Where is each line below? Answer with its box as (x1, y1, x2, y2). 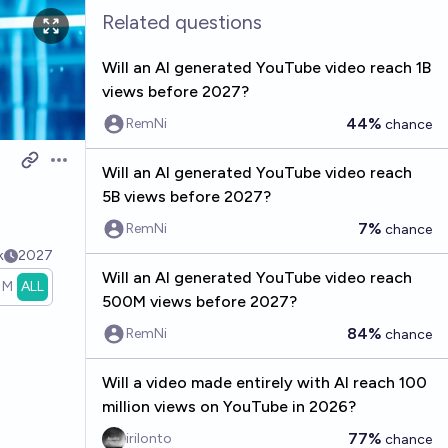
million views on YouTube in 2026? (101, 397, 356, 416)
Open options (47, 160, 148, 180)
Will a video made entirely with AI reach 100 (101, 373, 427, 392)
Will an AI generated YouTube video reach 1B (101, 58, 431, 77)
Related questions (101, 10, 262, 34)
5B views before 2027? (101, 187, 271, 206)
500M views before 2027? (101, 292, 297, 311)
